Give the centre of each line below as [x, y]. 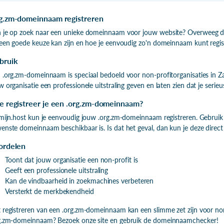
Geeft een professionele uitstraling [57, 170]
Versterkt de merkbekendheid [49, 191]
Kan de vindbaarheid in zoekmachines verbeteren [79, 180]
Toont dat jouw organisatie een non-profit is [71, 159]
